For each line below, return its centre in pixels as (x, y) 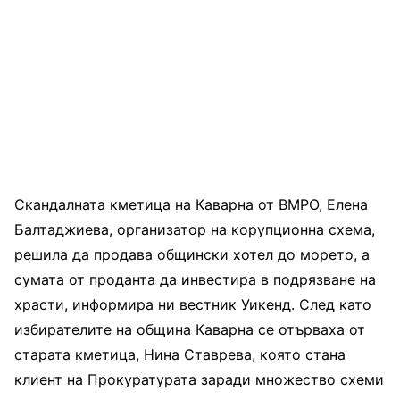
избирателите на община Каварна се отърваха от (190, 329)
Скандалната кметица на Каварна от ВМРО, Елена (191, 204)
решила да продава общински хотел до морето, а (192, 254)
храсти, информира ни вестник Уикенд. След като (193, 304)
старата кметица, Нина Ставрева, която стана (180, 354)
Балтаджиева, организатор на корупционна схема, (195, 229)
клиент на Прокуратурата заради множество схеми (199, 379)
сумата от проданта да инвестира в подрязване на (195, 279)
